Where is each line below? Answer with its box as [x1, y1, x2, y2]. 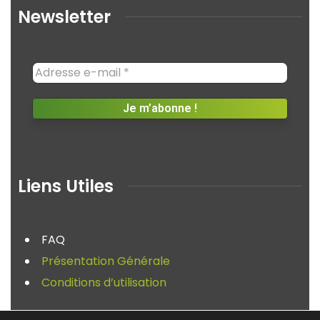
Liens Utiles [18, 174, 114, 198]
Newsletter [18, 4, 111, 29]
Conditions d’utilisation [41, 274, 166, 291]
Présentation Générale [41, 252, 170, 269]
